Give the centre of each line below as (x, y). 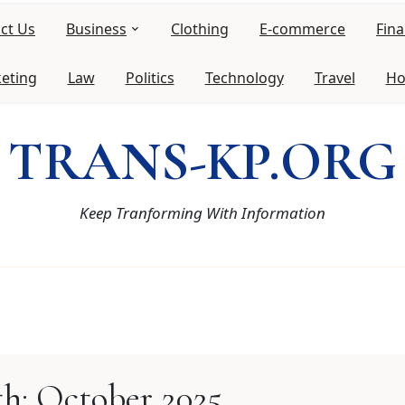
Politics (150, 78)
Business (96, 29)
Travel (334, 78)
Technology (244, 78)
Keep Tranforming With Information (202, 213)
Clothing (200, 29)
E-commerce (302, 29)
